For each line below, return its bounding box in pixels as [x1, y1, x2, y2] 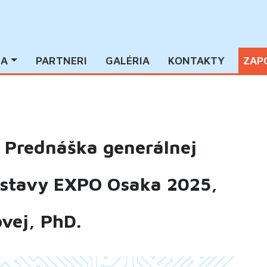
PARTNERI [35, 54, 87, 67]
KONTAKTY [167, 54, 225, 67]
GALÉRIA [105, 54, 150, 67]
